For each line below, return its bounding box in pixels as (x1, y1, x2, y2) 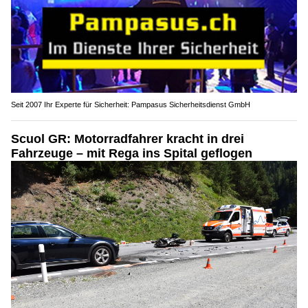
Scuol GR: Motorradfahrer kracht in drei (11, 132, 244, 146)
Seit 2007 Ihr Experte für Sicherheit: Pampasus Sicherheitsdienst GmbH (11, 100, 250, 109)
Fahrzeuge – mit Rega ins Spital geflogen (11, 146, 252, 161)
